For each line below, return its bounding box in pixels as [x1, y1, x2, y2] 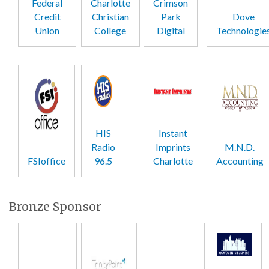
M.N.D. [225, 141, 255, 153]
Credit [34, 10, 61, 22]
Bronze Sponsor [9, 199, 101, 214]
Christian [91, 10, 129, 22]
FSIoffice [28, 155, 65, 167]
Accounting [216, 155, 264, 167]
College [94, 24, 126, 36]
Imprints [156, 141, 190, 153]
